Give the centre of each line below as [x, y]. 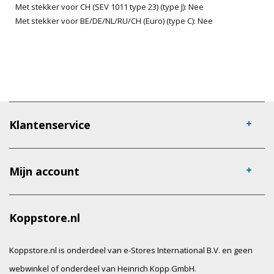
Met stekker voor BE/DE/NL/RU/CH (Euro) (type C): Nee [114, 20]
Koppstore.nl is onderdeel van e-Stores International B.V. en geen [131, 250]
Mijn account [44, 171]
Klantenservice [50, 124]
